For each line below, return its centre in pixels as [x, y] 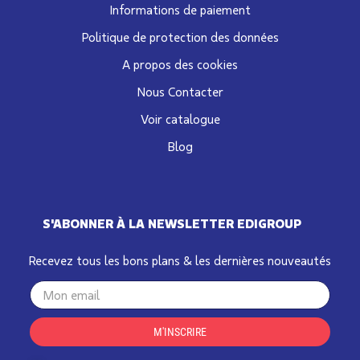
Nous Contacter [180, 92]
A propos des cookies [180, 64]
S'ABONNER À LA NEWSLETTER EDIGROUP [172, 223]
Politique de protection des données [180, 37]
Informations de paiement [180, 10]
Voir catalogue [180, 119]
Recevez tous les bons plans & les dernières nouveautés [180, 260]
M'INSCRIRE [180, 331]
